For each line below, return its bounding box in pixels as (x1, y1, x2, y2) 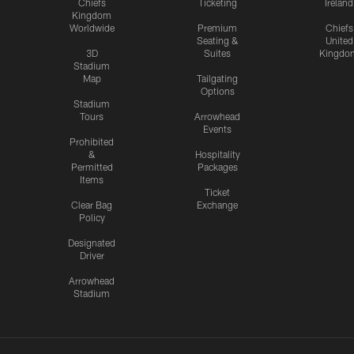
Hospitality (194, 149, 240, 160)
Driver (79, 250, 104, 262)
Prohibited (70, 136, 114, 148)
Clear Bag (71, 199, 112, 211)
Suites (204, 47, 231, 59)
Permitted (70, 161, 113, 173)
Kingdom (72, 9, 111, 21)
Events (203, 123, 232, 135)
